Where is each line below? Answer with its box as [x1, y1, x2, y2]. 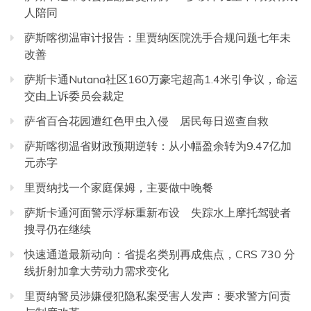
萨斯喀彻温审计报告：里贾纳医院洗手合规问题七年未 [24, 30, 291, 44]
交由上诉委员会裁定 [24, 88, 124, 103]
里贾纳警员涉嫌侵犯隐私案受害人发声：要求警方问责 [24, 288, 291, 303]
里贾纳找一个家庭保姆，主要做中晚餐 [24, 180, 213, 194]
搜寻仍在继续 [24, 221, 91, 236]
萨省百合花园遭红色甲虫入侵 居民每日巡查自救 [24, 113, 269, 128]
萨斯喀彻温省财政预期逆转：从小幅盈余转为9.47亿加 [24, 138, 292, 153]
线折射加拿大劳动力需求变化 [24, 263, 169, 278]
